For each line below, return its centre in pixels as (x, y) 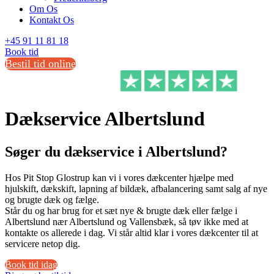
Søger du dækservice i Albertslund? (116, 151)
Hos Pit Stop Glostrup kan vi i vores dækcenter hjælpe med (119, 177)
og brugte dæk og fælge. (52, 199)
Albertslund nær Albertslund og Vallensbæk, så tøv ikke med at (127, 221)
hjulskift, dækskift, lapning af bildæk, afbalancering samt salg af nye (136, 188)
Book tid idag (31, 264)
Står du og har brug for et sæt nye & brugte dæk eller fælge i (121, 210)
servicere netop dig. (43, 243)
